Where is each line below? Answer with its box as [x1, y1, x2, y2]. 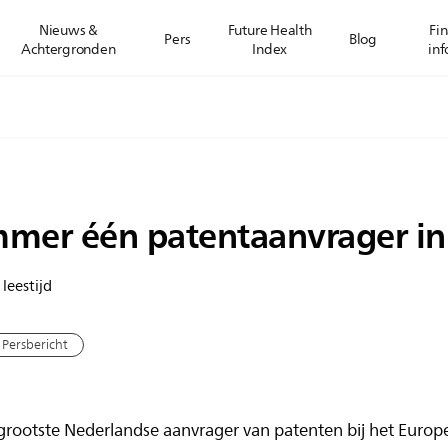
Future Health [227, 18, 312, 42]
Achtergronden [21, 37, 116, 61]
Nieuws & [38, 18, 99, 42]
